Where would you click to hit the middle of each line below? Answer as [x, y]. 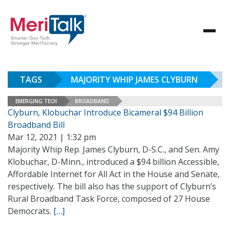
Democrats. [31, 211]
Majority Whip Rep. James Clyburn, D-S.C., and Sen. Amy [113, 149]
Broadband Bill [36, 125]
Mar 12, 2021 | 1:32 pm [52, 137]
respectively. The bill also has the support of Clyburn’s [112, 186]
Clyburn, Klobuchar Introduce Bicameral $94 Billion [106, 112]
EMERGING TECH [36, 101]
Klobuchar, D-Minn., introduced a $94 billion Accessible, [113, 162]
